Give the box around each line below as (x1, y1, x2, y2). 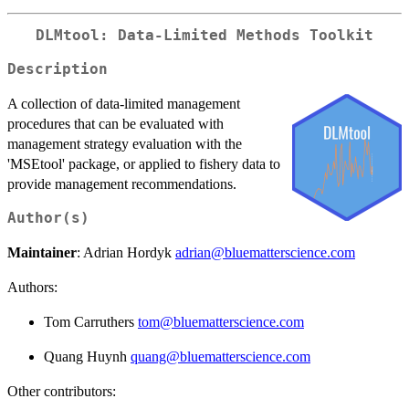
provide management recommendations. (7, 175, 236, 192)
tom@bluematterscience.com (138, 313, 304, 330)
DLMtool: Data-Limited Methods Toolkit (36, 27, 373, 45)
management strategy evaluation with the (7, 135, 242, 152)
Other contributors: (7, 383, 116, 399)
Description (7, 60, 108, 78)
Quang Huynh (44, 348, 131, 364)
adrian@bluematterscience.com (175, 244, 355, 260)
